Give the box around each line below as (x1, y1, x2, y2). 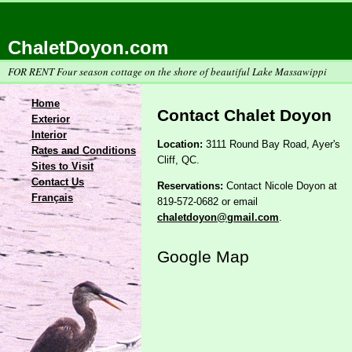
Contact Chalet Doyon (157, 106, 332, 124)
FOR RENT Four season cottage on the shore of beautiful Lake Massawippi (8, 64, 328, 79)
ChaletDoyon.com (7, 37, 168, 58)
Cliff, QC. (157, 154, 200, 167)
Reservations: (157, 180, 223, 192)
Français (31, 192, 73, 203)
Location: (157, 138, 203, 151)
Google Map (157, 247, 249, 266)
